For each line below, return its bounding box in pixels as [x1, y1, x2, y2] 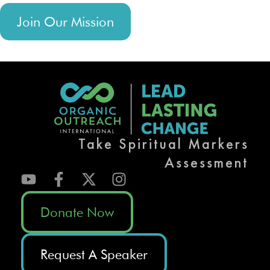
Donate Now [40, 204, 114, 220]
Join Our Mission [17, 13, 114, 30]
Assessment [165, 152, 249, 172]
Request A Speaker [40, 246, 148, 262]
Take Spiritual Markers [78, 134, 249, 153]
